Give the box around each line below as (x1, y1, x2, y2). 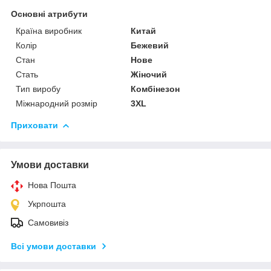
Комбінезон (131, 83, 180, 94)
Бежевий (131, 40, 169, 50)
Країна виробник (16, 25, 82, 36)
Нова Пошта (28, 180, 76, 190)
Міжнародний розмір (16, 98, 97, 108)
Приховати (11, 120, 58, 130)
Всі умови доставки (11, 241, 96, 251)
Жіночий (131, 69, 168, 79)
